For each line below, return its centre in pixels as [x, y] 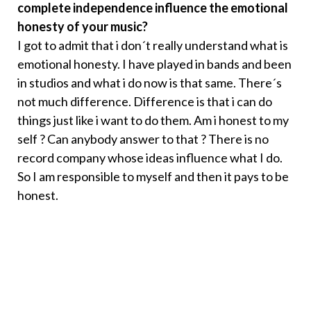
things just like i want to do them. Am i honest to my [153, 120]
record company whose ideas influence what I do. [150, 158]
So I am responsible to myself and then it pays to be [153, 177]
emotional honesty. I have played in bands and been [154, 64]
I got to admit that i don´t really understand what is [153, 45]
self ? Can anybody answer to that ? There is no [143, 139]
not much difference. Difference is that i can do [145, 102]
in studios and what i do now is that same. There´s [150, 83]
